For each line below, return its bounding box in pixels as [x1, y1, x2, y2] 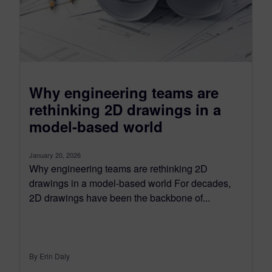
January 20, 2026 [29, 150, 81, 160]
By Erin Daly [29, 251, 70, 262]
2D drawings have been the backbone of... [29, 191, 210, 205]
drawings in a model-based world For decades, [29, 176, 231, 191]
